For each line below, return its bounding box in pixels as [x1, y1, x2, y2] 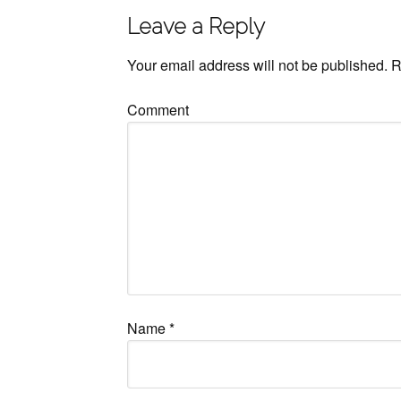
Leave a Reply [127, 13, 265, 39]
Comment [127, 99, 189, 120]
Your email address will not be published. [127, 55, 388, 75]
